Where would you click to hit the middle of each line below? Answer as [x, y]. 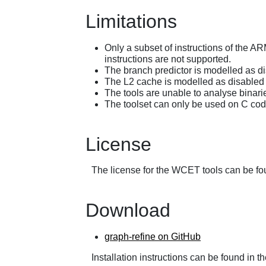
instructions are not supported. [168, 59]
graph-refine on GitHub [153, 236]
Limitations [131, 22]
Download [128, 210]
